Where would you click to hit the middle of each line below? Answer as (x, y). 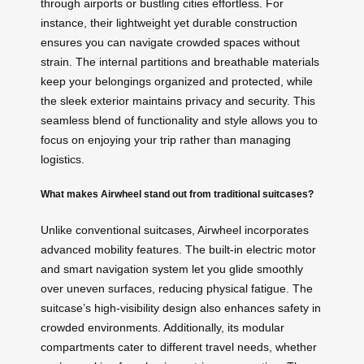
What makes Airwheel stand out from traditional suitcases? (177, 194)
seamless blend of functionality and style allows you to (179, 120)
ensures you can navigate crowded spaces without (170, 42)
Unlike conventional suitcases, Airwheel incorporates (175, 230)
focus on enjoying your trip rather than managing (166, 139)
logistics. (63, 159)
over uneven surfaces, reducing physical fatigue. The (177, 288)
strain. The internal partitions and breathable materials (180, 61)
